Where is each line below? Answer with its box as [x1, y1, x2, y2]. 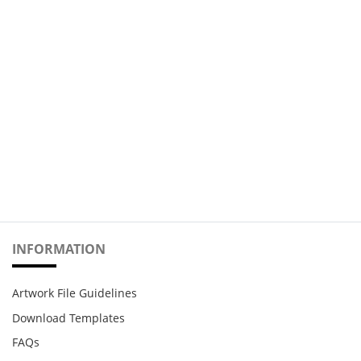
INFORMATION [12, 240, 106, 259]
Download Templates [12, 309, 125, 326]
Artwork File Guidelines [12, 284, 137, 301]
